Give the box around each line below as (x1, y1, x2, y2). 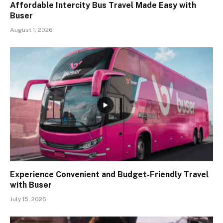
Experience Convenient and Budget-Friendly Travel (10, 170, 209, 180)
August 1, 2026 (10, 26, 53, 33)
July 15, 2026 (10, 196, 46, 203)
